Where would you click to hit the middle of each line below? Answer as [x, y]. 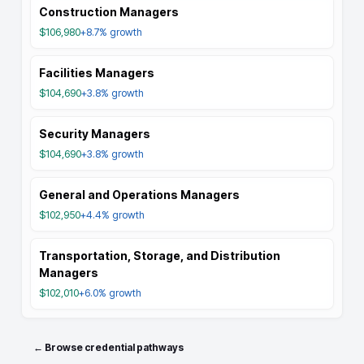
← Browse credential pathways [108, 347]
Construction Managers [109, 12]
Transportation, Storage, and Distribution [160, 256]
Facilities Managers [97, 73]
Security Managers [95, 134]
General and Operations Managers [139, 195]
